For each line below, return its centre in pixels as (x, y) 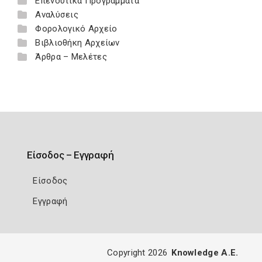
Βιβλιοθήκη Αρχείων (77, 43)
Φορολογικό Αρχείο (76, 29)
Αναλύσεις (57, 15)
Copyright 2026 (137, 253)
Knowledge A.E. (205, 253)
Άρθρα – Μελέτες (71, 57)
